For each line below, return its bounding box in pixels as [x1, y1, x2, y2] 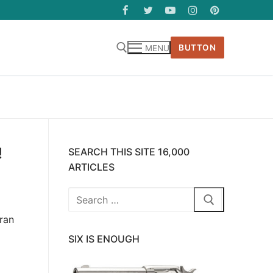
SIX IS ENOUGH [68, 233, 140, 246]
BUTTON [179, 42, 216, 52]
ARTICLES [68, 160, 115, 173]
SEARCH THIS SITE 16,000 [68, 145, 190, 158]
